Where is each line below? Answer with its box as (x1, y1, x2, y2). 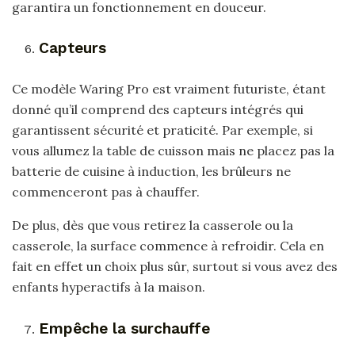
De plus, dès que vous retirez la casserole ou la (12, 217, 293, 234)
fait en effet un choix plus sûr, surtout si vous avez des (12, 258, 338, 275)
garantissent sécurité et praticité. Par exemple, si (12, 122, 313, 139)
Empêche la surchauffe (39, 319, 211, 338)
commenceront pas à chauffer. (12, 184, 200, 200)
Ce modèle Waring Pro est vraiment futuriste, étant (12, 81, 326, 97)
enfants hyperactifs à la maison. (12, 279, 205, 296)
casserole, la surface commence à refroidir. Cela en (12, 238, 324, 254)
